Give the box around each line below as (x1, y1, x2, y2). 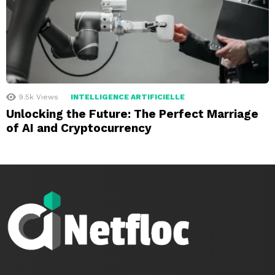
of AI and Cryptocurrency (6, 121, 152, 136)
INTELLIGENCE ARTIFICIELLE (71, 93, 185, 102)
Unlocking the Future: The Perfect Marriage (6, 107, 258, 122)
